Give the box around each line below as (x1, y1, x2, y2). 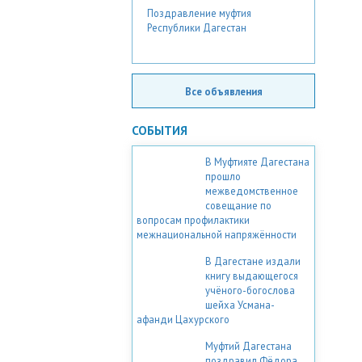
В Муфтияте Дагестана (205, 154, 309, 168)
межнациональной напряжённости (137, 227, 297, 241)
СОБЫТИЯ (132, 122, 187, 138)
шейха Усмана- (205, 297, 275, 311)
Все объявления (184, 84, 263, 98)
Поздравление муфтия (147, 6, 251, 19)
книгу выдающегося (205, 268, 298, 282)
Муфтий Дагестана (205, 339, 292, 352)
